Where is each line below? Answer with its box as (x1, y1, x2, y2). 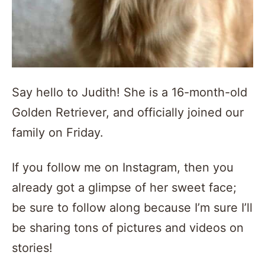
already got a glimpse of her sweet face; (12, 180, 237, 195)
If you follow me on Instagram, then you (12, 160, 234, 174)
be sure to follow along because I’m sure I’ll (12, 200, 253, 215)
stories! (12, 240, 53, 255)
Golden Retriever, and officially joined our (12, 105, 244, 119)
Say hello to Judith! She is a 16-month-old (12, 85, 247, 99)
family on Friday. (12, 125, 104, 140)
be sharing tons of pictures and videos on (12, 220, 244, 235)
